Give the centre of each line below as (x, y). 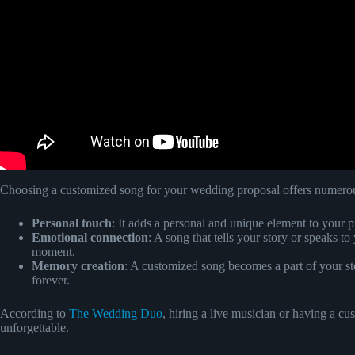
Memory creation (78, 265)
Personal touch (72, 223)
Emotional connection (90, 237)
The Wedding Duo (116, 313)
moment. (53, 251)
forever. (51, 280)
